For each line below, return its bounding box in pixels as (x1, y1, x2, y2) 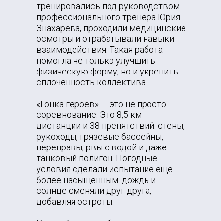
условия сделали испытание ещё (37, 164, 173, 175)
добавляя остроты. (37, 196, 114, 207)
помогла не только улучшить (37, 55, 155, 66)
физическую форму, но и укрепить (37, 66, 178, 77)
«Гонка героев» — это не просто (37, 99, 166, 110)
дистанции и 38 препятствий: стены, (37, 120, 184, 131)
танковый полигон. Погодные (37, 153, 157, 164)
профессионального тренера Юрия (37, 12, 180, 23)
